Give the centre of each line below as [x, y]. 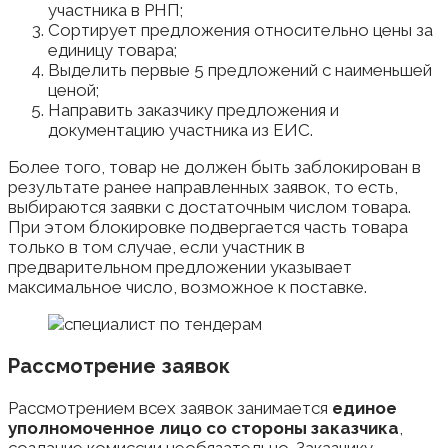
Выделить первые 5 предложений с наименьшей [240, 70]
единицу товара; [112, 50]
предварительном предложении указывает [180, 267]
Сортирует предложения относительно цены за [240, 30]
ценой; [73, 90]
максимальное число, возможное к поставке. [187, 287]
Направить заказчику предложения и [193, 110]
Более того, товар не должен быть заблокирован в [214, 167]
